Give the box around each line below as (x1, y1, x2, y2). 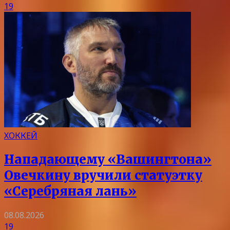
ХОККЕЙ (4, 130, 37, 142)
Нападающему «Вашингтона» (4, 151, 212, 168)
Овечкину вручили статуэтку (4, 167, 202, 184)
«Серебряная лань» (4, 183, 137, 200)
